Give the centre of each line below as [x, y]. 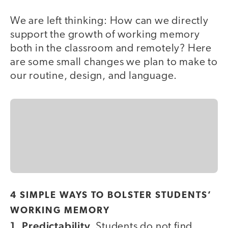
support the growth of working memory [105, 35]
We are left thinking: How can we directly [109, 21]
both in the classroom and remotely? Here [111, 48]
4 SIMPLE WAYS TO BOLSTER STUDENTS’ [111, 196]
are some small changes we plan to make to [114, 62]
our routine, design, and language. [94, 76]
